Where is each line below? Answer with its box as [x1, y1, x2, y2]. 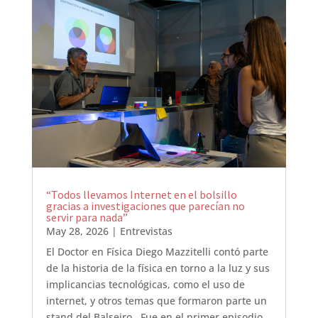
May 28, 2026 [45, 224, 109, 238]
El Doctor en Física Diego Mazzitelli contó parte [45, 245, 268, 259]
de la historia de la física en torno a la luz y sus [45, 261, 270, 275]
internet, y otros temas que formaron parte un [45, 294, 267, 308]
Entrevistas [119, 224, 172, 238]
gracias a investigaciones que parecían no [45, 199, 245, 214]
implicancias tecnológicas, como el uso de [45, 278, 245, 292]
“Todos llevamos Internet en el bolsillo [45, 187, 237, 202]
